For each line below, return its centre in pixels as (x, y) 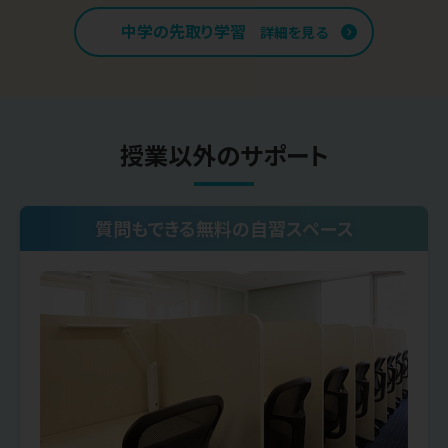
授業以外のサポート (224, 154)
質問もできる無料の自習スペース (224, 228)
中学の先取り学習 (183, 30)
